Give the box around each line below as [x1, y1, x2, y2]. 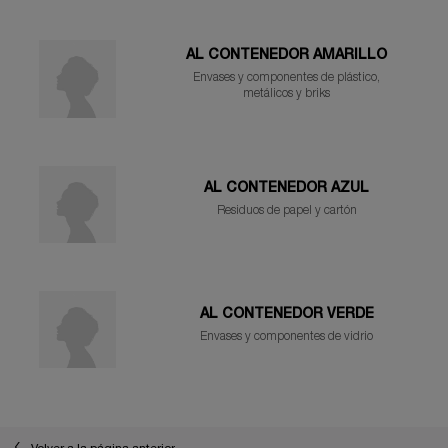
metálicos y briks [243, 87, 331, 99]
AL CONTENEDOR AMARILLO [186, 48, 388, 62]
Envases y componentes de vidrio [200, 330, 374, 342]
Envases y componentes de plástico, [193, 71, 381, 83]
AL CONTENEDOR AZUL [204, 182, 370, 196]
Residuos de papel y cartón [216, 205, 357, 217]
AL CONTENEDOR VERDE [199, 307, 374, 321]
